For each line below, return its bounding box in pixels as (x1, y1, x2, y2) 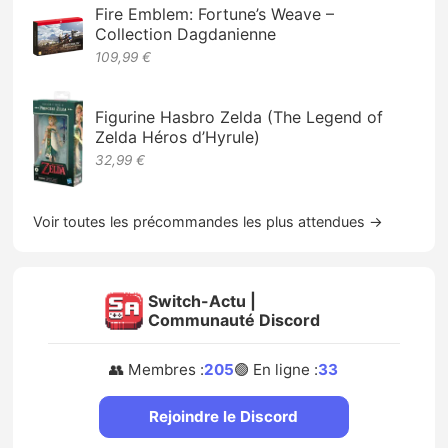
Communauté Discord (147, 310, 320, 331)
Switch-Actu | (147, 291, 256, 312)
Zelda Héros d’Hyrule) (95, 127, 261, 148)
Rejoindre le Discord (149, 407, 299, 427)
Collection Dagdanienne (95, 24, 277, 45)
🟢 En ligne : (234, 360, 319, 380)
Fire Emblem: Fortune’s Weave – (95, 4, 335, 25)
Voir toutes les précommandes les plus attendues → (33, 212, 384, 230)
